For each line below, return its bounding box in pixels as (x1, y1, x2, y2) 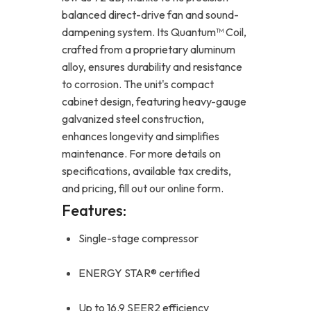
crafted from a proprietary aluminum (62, 42, 235, 56)
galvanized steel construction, (62, 111, 204, 126)
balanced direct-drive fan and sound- (62, 7, 239, 22)
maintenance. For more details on (62, 146, 221, 160)
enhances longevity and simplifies (62, 128, 219, 143)
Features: (62, 200, 126, 220)
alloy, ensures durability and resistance (62, 59, 242, 74)
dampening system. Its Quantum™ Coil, (62, 24, 246, 39)
